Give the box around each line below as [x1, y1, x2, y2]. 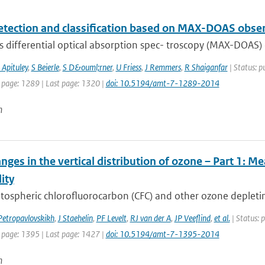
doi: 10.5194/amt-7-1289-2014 [105, 77, 219, 89]
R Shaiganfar [184, 62, 228, 73]
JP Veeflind [174, 212, 211, 224]
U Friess [115, 62, 141, 73]
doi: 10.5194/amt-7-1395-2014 [105, 228, 219, 240]
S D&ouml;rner [62, 62, 112, 73]
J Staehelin [57, 212, 93, 224]
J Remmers [144, 62, 181, 73]
